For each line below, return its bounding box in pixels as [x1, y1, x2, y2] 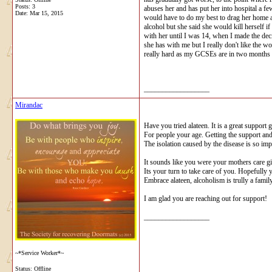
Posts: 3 [15, 2, 35, 10]
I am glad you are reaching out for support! [144, 194, 267, 203]
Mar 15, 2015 [30, 9, 63, 16]
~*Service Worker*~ [15, 249, 64, 256]
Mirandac [15, 100, 42, 109]
